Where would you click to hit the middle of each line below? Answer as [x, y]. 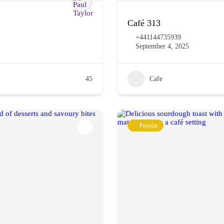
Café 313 [144, 23]
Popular [149, 125]
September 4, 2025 [162, 46]
